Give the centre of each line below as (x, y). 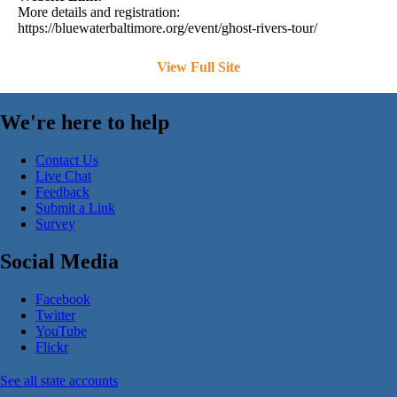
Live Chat (63, 176)
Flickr (52, 346)
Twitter (55, 315)
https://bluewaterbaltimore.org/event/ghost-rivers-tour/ (167, 28)
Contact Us (67, 160)
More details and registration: (99, 12)
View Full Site (198, 67)
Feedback (62, 192)
